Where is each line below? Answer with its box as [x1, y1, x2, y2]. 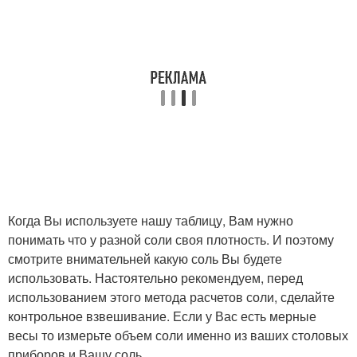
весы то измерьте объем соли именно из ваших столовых [8, 326, 348, 344]
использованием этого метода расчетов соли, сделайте [8, 288, 335, 306]
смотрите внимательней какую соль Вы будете [8, 249, 282, 268]
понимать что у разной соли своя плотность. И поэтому [8, 230, 334, 249]
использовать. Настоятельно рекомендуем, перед [8, 269, 303, 287]
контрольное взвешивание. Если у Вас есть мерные [8, 307, 316, 325]
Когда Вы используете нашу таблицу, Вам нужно [8, 211, 293, 229]
